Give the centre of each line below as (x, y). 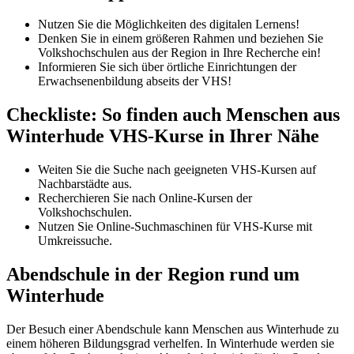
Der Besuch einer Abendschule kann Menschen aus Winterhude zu (173, 330)
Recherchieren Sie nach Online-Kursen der (145, 198)
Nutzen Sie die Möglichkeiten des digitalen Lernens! (169, 24)
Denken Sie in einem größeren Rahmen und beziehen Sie (181, 39)
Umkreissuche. (75, 241)
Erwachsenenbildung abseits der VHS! (135, 81)
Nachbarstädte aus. (85, 184)
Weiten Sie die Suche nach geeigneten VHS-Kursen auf (177, 170)
